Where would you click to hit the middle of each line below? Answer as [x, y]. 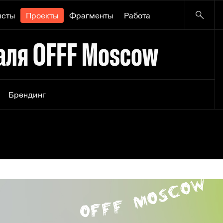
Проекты [42, 15]
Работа [137, 15]
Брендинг [27, 95]
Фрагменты [91, 15]
